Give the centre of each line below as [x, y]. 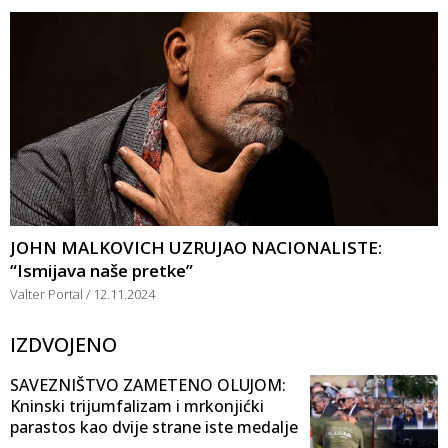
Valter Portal [48, 293]
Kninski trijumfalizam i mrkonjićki [137, 405]
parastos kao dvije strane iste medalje [154, 426]
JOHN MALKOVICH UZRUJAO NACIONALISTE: [196, 247]
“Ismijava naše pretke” [101, 270]
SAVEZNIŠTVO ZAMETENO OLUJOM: [148, 384]
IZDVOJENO [63, 344]
